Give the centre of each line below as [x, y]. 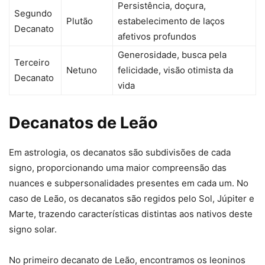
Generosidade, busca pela [172, 55]
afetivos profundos [157, 37]
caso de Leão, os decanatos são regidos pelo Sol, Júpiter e [132, 199]
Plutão [80, 21]
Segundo [33, 14]
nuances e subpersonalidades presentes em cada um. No [129, 183]
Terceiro [32, 63]
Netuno [82, 70]
